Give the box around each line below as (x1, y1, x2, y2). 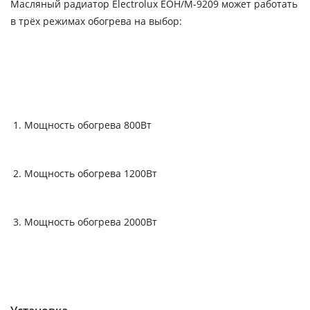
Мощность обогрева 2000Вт (24, 215, 157, 228)
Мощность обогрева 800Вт (24, 118, 152, 131)
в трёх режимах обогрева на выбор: (10, 14, 182, 28)
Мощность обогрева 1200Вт (24, 166, 157, 180)
